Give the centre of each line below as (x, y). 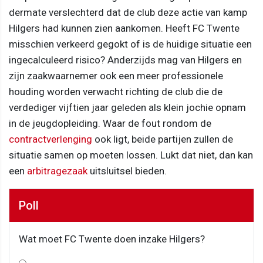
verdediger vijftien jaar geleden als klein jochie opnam (127, 107)
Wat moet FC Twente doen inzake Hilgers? (112, 239)
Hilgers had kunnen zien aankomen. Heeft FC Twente (124, 28)
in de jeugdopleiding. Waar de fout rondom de (110, 123)
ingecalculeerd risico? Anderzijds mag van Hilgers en (125, 60)
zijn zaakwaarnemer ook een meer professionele (116, 75)
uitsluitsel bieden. (127, 171)
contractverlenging (50, 139)
